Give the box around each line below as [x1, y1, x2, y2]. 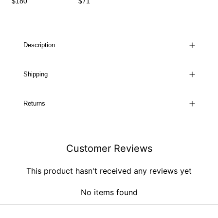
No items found [80, 187, 138, 197]
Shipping [23, 70, 48, 78]
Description [23, 41, 55, 49]
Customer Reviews [66, 142, 152, 154]
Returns [23, 99, 45, 107]
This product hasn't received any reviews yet [26, 165, 192, 176]
